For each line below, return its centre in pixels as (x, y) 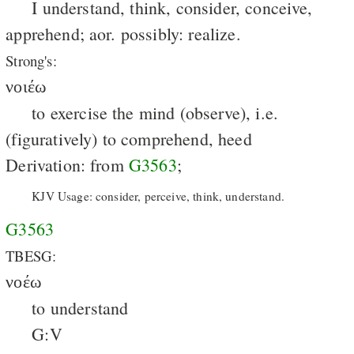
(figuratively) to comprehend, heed (129, 138)
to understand (80, 307)
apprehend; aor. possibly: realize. (123, 33)
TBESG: (31, 255)
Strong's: (31, 60)
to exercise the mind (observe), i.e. (155, 112)
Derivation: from (67, 164)
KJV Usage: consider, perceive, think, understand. (158, 196)
